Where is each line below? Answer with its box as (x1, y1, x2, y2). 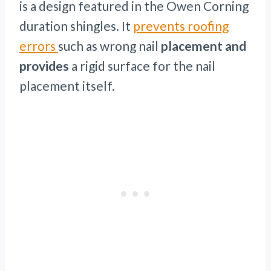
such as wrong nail (58, 38, 161, 54)
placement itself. (19, 78, 115, 94)
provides (19, 58, 69, 74)
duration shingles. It (19, 18, 133, 34)
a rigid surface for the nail (69, 58, 215, 74)
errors (19, 38, 58, 54)
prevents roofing (133, 18, 229, 34)
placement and (161, 38, 246, 54)
